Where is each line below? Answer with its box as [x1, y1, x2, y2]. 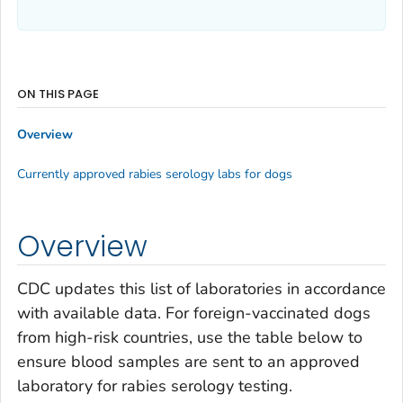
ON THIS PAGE [17, 85, 99, 103]
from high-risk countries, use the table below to [17, 327, 363, 349]
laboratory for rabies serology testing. [17, 375, 292, 398]
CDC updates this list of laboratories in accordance [17, 278, 386, 300]
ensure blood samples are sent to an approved [17, 351, 360, 373]
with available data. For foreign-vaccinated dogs [17, 302, 371, 325]
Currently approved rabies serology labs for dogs [17, 165, 292, 183]
